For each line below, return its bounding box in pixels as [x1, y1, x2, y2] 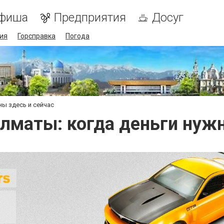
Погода [65, 32, 89, 40]
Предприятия [54, 10, 126, 24]
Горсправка [17, 32, 55, 40]
